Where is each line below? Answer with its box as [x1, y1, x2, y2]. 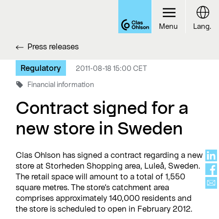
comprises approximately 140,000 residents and [16, 193, 192, 202]
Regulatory [21, 63, 61, 72]
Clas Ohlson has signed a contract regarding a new [16, 150, 203, 159]
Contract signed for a [16, 97, 189, 117]
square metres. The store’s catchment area [16, 182, 169, 192]
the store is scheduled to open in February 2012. [16, 203, 192, 213]
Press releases [27, 42, 79, 51]
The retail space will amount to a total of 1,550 [16, 171, 185, 181]
